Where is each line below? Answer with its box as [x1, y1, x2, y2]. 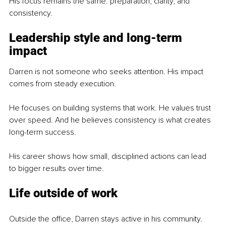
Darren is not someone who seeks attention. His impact [9, 66, 205, 77]
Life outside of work [9, 186, 118, 200]
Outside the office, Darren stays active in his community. [9, 213, 202, 224]
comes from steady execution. [9, 78, 116, 89]
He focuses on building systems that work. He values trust [9, 102, 213, 113]
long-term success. [9, 127, 76, 137]
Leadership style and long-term [9, 30, 185, 45]
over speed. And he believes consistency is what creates [9, 115, 213, 125]
